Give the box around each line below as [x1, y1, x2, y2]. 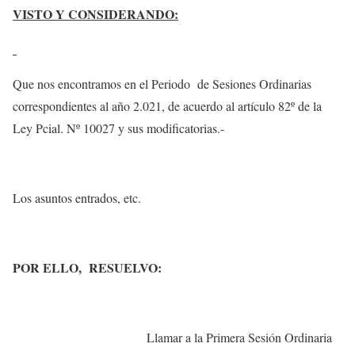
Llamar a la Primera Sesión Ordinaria [147, 329, 332, 345]
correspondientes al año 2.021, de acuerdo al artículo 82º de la [13, 97, 322, 114]
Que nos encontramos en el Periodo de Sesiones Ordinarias [13, 75, 311, 92]
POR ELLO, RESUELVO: [13, 258, 162, 277]
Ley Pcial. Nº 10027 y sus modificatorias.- [13, 120, 224, 136]
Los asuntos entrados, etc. [13, 189, 141, 206]
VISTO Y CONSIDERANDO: [13, 5, 178, 23]
